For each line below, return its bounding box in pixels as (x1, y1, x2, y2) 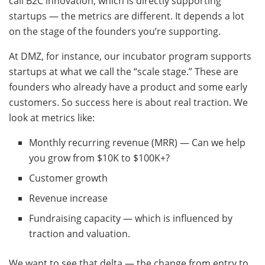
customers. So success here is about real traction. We (9, 96, 248, 109)
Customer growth (29, 172, 108, 185)
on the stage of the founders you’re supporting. (9, 25, 221, 38)
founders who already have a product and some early (9, 80, 247, 94)
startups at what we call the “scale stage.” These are (9, 65, 238, 79)
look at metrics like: (9, 111, 95, 125)
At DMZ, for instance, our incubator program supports (9, 50, 251, 63)
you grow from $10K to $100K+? (29, 151, 170, 165)
